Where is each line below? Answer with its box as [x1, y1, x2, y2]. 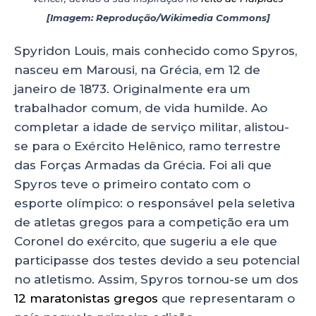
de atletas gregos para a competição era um [14, 215, 289, 230]
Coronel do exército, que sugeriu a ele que [14, 234, 277, 249]
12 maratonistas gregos [14, 291, 158, 306]
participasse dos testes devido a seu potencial [14, 253, 300, 268]
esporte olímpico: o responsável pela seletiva [14, 196, 295, 211]
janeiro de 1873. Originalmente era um [14, 82, 250, 97]
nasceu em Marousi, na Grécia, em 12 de [14, 63, 260, 78]
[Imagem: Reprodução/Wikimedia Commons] [46, 11, 270, 23]
